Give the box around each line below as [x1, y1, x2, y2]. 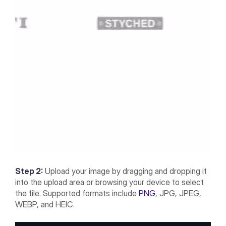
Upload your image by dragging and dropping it [43, 166, 207, 177]
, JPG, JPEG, [155, 188, 202, 199]
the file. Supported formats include [15, 188, 139, 199]
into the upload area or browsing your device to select [15, 177, 204, 188]
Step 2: [15, 166, 43, 177]
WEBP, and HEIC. [15, 199, 75, 210]
